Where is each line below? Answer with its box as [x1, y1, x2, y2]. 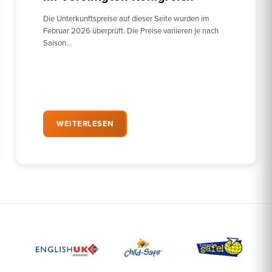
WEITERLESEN [56, 119, 114, 129]
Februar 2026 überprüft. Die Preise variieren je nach [43, 26, 219, 36]
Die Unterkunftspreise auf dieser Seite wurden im [43, 14, 209, 24]
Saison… [43, 38, 72, 49]
